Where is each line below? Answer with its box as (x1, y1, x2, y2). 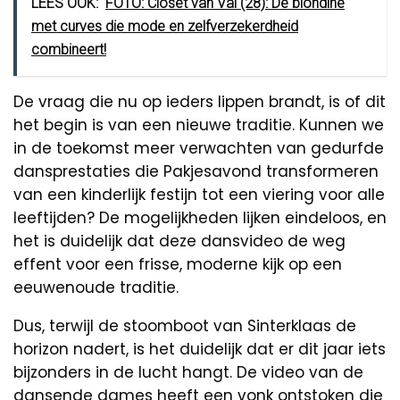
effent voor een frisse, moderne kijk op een (13, 254, 342, 276)
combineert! (31, 41, 106, 59)
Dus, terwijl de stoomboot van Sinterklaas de (13, 315, 356, 337)
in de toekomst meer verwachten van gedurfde (13, 137, 384, 160)
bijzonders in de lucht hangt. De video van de (13, 362, 363, 384)
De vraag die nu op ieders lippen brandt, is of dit (13, 91, 386, 113)
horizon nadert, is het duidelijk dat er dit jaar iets (13, 338, 386, 361)
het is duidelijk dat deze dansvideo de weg (13, 230, 346, 253)
